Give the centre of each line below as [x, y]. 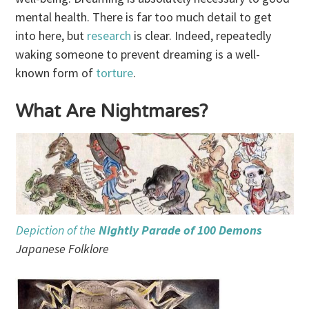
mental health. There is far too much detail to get [144, 17]
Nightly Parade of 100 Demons [180, 230]
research [111, 36]
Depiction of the [57, 230]
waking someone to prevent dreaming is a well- [138, 54]
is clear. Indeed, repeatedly [203, 36]
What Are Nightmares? [112, 112]
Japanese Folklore [62, 249]
